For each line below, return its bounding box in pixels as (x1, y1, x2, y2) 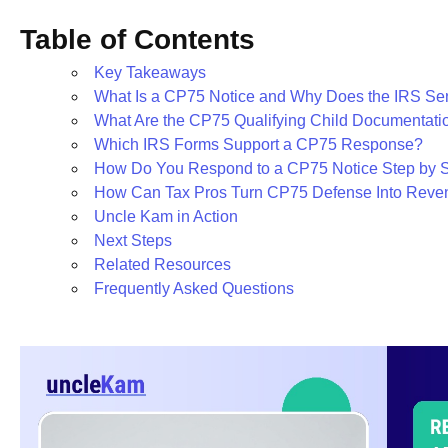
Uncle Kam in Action (94, 208, 238, 226)
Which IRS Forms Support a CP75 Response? (94, 136, 423, 154)
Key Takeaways (94, 64, 206, 82)
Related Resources (94, 256, 231, 274)
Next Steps (94, 232, 172, 250)
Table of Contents (20, 24, 255, 56)
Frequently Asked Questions (94, 280, 294, 298)
